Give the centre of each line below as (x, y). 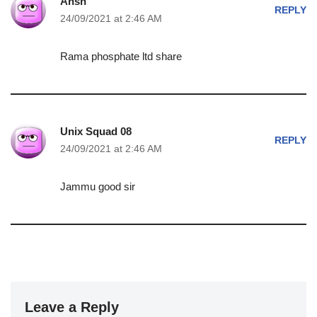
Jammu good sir (98, 186)
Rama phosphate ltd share (121, 56)
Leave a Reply (72, 307)
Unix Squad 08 (96, 131)
